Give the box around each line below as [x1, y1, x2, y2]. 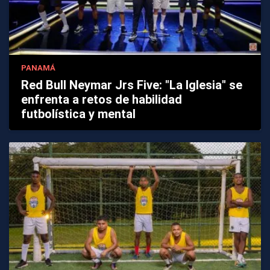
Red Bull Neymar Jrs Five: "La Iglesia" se [21, 78, 242, 93]
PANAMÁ [21, 63, 55, 73]
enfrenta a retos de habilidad [21, 92, 182, 107]
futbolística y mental [21, 107, 136, 122]
